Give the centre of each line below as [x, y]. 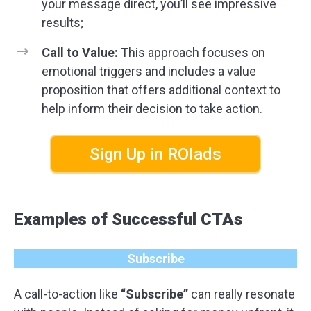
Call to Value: [80, 52]
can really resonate [242, 294]
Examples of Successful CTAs [128, 219]
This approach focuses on [192, 52]
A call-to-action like [67, 294]
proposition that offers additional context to [161, 90]
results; [62, 23]
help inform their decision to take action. [152, 109]
